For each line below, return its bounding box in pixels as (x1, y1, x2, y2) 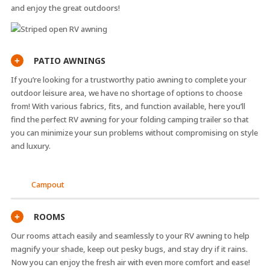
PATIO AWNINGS (33, 55, 105, 67)
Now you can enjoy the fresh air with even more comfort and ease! (10, 257, 250, 268)
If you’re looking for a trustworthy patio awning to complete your (10, 74, 246, 86)
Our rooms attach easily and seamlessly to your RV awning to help (10, 230, 250, 242)
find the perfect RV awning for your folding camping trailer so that (10, 114, 249, 125)
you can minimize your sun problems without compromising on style (10, 127, 258, 139)
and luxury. (10, 140, 51, 152)
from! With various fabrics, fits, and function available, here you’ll (10, 101, 245, 112)
